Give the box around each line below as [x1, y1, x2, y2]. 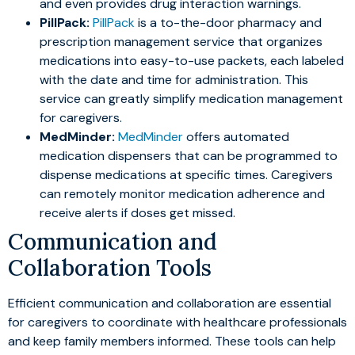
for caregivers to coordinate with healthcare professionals [8, 313, 347, 330]
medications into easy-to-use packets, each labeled [40, 52, 344, 69]
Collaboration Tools [8, 253, 212, 282]
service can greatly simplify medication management [40, 90, 343, 107]
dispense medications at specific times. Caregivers [40, 166, 333, 183]
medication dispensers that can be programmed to [40, 147, 338, 164]
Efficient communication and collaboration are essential [8, 294, 331, 311]
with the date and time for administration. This [40, 71, 308, 88]
